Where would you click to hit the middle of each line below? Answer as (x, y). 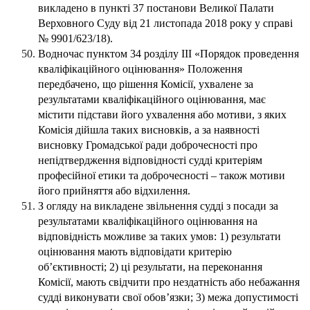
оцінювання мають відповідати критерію (135, 252)
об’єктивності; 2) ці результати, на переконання (150, 267)
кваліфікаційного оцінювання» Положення (140, 69)
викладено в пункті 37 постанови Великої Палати (156, 8)
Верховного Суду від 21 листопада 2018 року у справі (165, 24)
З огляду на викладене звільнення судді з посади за (158, 206)
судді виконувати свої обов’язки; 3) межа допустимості (168, 298)
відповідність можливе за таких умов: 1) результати (159, 237)
